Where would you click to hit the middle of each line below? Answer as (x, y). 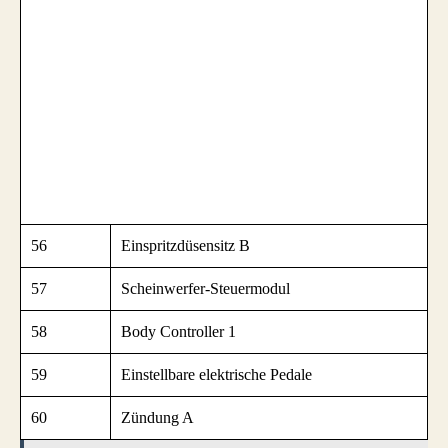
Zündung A (157, 417)
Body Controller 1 (178, 331)
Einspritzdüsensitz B (185, 245)
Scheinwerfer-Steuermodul (205, 288)
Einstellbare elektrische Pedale (216, 374)
